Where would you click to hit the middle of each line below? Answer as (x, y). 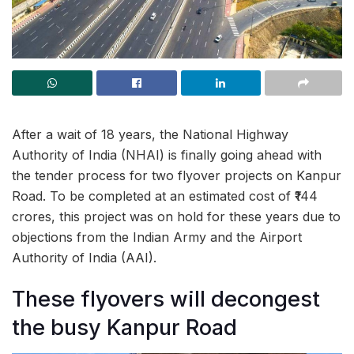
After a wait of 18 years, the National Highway (150, 134)
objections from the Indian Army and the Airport (157, 237)
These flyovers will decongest (166, 299)
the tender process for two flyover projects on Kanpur (177, 175)
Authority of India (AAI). (84, 257)
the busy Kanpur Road (124, 328)
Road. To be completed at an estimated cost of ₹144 (165, 196)
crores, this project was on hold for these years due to (176, 216)
